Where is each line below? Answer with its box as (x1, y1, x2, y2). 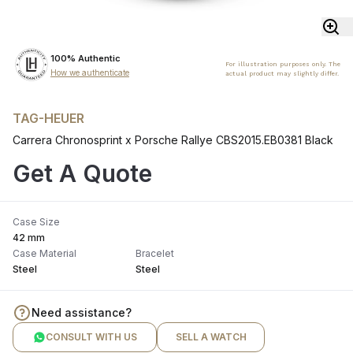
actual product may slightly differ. (225, 70, 339, 78)
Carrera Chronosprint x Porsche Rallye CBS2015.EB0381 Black (13, 133, 333, 147)
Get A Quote (13, 159, 152, 188)
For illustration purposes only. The (225, 61, 340, 69)
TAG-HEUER (13, 110, 84, 127)
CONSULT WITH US (45, 331, 137, 344)
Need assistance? (32, 306, 132, 320)
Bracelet (136, 247, 174, 260)
